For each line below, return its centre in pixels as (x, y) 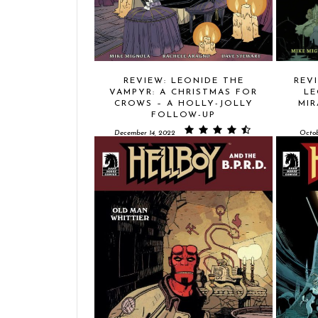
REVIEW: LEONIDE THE (183, 81)
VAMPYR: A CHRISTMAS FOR (183, 92)
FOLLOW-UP (183, 115)
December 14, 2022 (145, 133)
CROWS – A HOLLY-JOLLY (183, 103)
